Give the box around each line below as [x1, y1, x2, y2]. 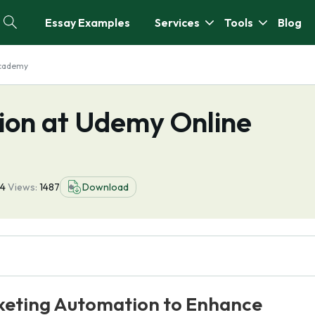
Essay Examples [45, 15, 130, 30]
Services [155, 15, 200, 30]
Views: [8, 181, 39, 193]
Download [82, 181, 129, 193]
